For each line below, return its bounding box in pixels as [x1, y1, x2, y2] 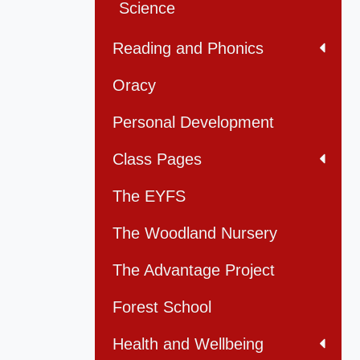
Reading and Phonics [112, 39, 264, 58]
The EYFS [112, 187, 186, 206]
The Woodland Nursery [112, 224, 277, 243]
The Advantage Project [112, 261, 275, 280]
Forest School [112, 298, 211, 317]
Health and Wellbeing [112, 335, 264, 354]
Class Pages [112, 150, 202, 169]
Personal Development [112, 113, 274, 132]
